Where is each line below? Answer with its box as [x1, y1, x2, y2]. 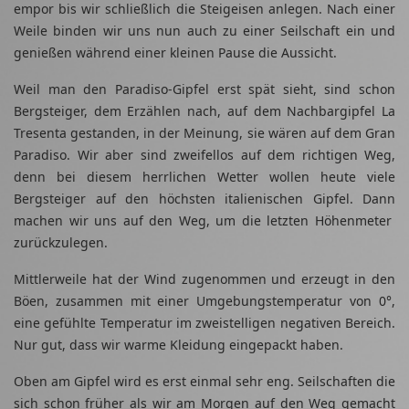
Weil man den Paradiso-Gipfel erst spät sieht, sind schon [14, 80, 395, 99]
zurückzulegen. [14, 234, 108, 252]
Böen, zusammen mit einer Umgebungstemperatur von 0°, [14, 292, 395, 310]
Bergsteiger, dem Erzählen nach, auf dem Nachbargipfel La [14, 102, 395, 121]
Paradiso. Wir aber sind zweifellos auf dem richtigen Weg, [14, 146, 395, 164]
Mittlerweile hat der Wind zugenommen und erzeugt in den [14, 270, 395, 288]
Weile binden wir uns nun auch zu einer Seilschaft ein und [14, 22, 395, 40]
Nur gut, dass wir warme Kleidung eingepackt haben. [14, 336, 343, 354]
